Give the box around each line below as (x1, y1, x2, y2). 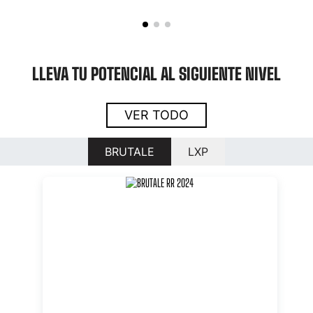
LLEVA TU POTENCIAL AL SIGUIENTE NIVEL (32, 63, 281, 84)
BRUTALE (105, 145, 154, 159)
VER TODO (124, 107, 189, 122)
